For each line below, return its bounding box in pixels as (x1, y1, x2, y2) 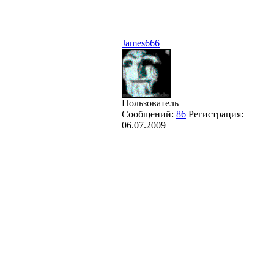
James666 (122, 37, 160, 48)
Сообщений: (122, 108, 176, 119)
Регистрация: (188, 108, 243, 119)
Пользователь (122, 97, 179, 108)
